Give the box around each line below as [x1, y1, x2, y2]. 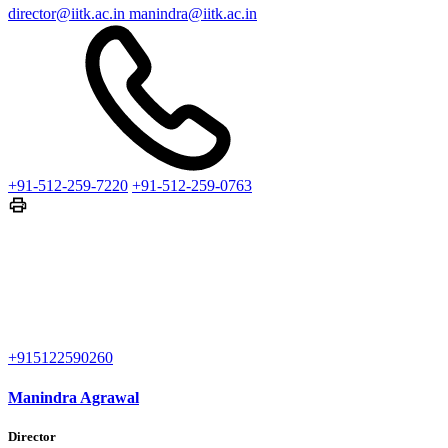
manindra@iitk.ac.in [129, 5, 257, 23]
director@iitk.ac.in [8, 5, 129, 23]
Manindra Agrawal [8, 388, 139, 406]
